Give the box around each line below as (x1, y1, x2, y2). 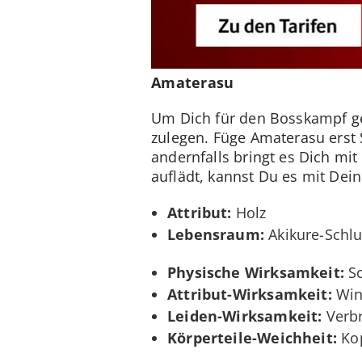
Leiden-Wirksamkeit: (167, 306, 322, 326)
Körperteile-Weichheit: (167, 328, 337, 348)
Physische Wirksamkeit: (167, 263, 344, 283)
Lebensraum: (167, 225, 264, 245)
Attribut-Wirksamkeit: (167, 284, 332, 305)
